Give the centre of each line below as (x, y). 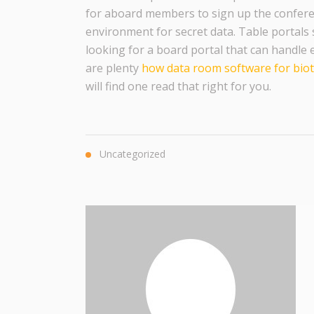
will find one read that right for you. (178, 86)
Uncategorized (132, 154)
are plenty (114, 68)
